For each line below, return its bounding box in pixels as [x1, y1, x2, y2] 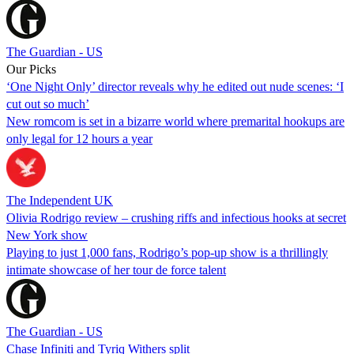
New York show [6, 228, 88, 242]
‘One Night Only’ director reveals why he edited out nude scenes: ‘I [6, 79, 344, 93]
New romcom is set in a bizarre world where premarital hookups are [6, 114, 345, 128]
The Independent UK [6, 193, 113, 207]
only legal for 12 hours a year [6, 131, 153, 145]
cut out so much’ [6, 96, 89, 111]
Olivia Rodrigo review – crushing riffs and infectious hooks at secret [6, 210, 346, 224]
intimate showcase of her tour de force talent [6, 262, 226, 277]
